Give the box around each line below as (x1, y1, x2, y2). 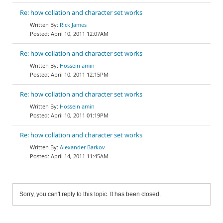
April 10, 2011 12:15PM (51, 71, 109, 78)
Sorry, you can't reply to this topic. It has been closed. (19, 191, 161, 198)
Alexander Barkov (60, 143, 105, 151)
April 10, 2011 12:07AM (51, 30, 109, 37)
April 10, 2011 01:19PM (51, 111, 109, 119)
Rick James (60, 21, 87, 28)
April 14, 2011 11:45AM (51, 152, 109, 160)
